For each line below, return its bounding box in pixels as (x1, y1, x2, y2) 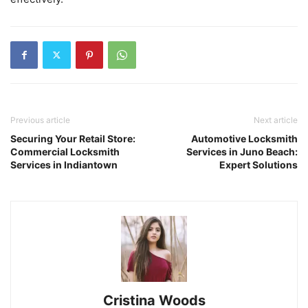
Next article (254, 114, 298, 125)
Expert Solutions (219, 158, 298, 170)
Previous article (10, 114, 70, 125)
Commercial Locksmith (10, 145, 120, 157)
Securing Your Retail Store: (10, 132, 135, 144)
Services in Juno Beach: (186, 145, 298, 157)
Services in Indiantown (10, 158, 118, 170)
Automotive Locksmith (191, 132, 298, 144)
